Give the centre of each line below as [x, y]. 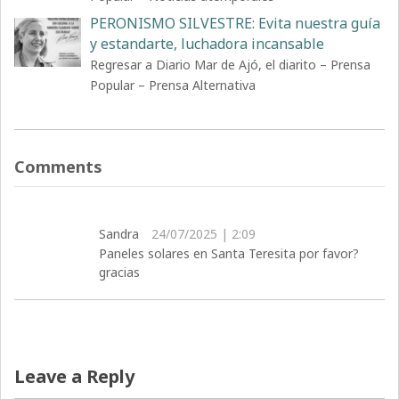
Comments [59, 167]
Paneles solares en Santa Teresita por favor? [231, 254]
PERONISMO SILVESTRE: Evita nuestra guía [236, 24]
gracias [120, 273]
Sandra [119, 234]
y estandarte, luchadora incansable [208, 44]
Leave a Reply [75, 377]
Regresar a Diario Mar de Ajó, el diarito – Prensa [231, 65]
